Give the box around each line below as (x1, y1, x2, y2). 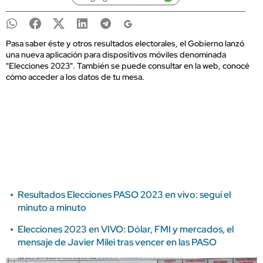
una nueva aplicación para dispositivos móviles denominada (6, 49, 226, 60)
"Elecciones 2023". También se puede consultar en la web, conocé (6, 60, 249, 71)
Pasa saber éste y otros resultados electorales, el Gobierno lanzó (6, 38, 244, 49)
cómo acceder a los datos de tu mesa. (6, 72, 144, 82)
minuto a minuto (18, 201, 86, 214)
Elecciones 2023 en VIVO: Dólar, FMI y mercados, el (18, 223, 234, 235)
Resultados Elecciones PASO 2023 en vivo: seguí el (18, 188, 231, 201)
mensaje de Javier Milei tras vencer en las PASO (18, 236, 217, 248)
